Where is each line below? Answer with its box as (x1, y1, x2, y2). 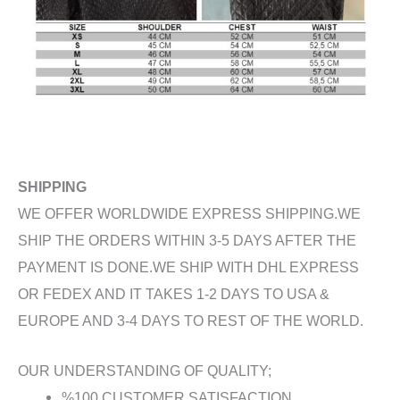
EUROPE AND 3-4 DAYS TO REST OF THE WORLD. (18, 312, 363, 329)
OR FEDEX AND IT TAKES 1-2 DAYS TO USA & (18, 285, 329, 302)
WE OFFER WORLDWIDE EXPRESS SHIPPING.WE (18, 204, 361, 221)
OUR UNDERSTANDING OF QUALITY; (18, 363, 271, 379)
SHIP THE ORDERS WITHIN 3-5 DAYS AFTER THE (18, 231, 356, 248)
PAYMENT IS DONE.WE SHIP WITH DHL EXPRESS (18, 258, 359, 275)
